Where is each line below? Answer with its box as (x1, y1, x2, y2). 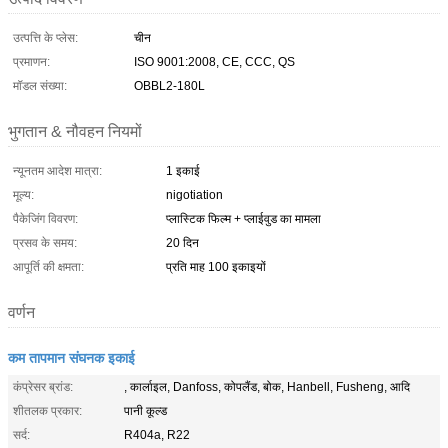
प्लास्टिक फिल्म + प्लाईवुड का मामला (166, 211, 321, 226)
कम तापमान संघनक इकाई (8, 346, 135, 367)
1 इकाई (166, 163, 200, 178)
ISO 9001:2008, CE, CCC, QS (134, 54, 295, 69)
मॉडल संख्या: (13, 78, 67, 93)
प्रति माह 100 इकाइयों (166, 259, 266, 274)
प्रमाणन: (13, 54, 50, 69)
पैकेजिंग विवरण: (13, 211, 78, 226)
